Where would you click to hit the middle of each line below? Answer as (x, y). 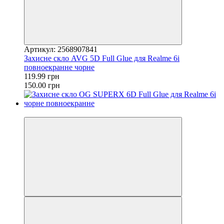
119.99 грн (42, 76)
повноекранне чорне (59, 67)
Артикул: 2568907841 (61, 49)
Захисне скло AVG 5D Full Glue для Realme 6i (102, 58)
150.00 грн (42, 85)
